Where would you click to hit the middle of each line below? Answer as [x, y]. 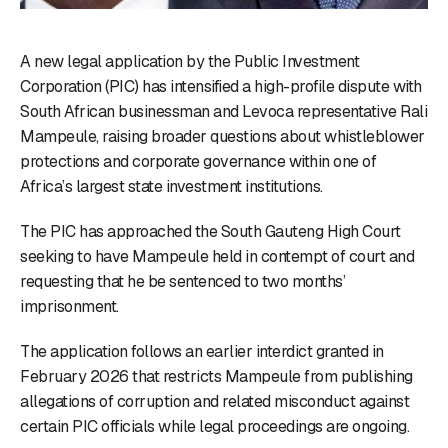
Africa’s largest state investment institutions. [171, 186]
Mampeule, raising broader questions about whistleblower [222, 136]
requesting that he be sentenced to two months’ [182, 281]
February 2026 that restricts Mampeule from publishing [216, 376]
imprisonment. [69, 306]
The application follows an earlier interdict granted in [202, 351]
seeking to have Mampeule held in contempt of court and [217, 256]
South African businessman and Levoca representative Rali [223, 111]
